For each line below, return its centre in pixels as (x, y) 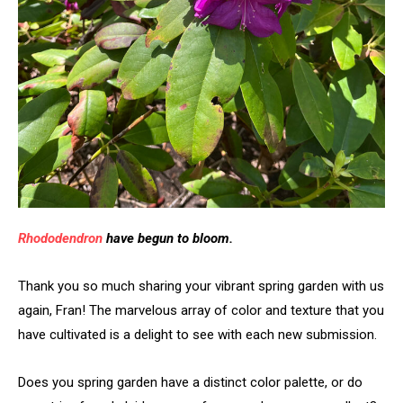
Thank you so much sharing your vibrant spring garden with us (201, 286)
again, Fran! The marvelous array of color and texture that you (201, 310)
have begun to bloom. (168, 238)
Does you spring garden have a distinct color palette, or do (190, 382)
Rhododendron (60, 238)
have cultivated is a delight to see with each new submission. (197, 334)
